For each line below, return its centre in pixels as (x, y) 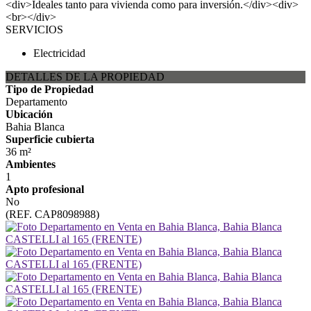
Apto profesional (45, 189)
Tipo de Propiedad (50, 89)
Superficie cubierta (50, 139)
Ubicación (29, 114)
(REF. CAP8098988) (52, 214)
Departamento (36, 102)
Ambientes (31, 164)
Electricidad (59, 53)
